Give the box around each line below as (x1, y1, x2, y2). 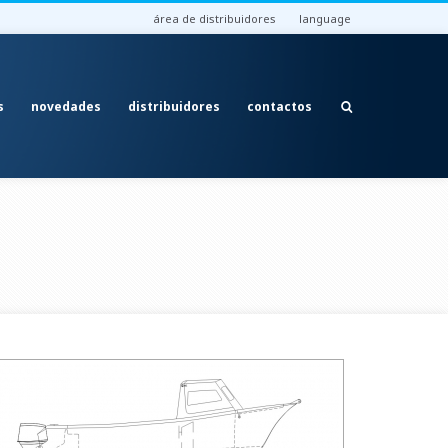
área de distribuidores (153, 11, 276, 26)
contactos (247, 98, 312, 115)
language (299, 11, 351, 26)
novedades (31, 98, 101, 115)
